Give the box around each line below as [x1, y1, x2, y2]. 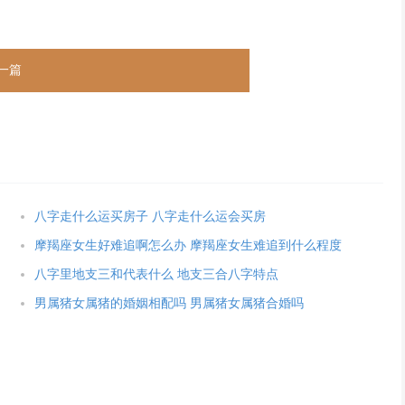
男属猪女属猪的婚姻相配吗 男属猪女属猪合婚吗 [33, 297, 304, 310]
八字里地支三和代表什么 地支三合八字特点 [33, 268, 278, 281]
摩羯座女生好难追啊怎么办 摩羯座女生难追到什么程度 [33, 239, 342, 252]
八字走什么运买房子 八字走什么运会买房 [33, 210, 266, 223]
